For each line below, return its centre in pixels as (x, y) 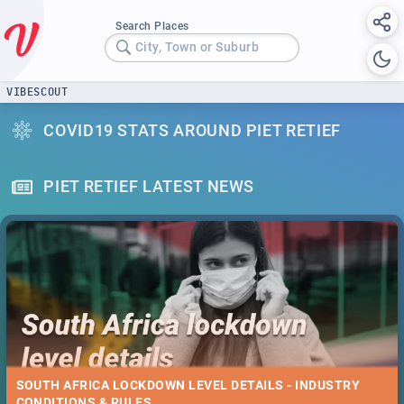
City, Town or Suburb (197, 47)
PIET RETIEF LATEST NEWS (149, 187)
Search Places (152, 26)
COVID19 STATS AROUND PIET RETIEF (192, 130)
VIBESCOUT (37, 92)
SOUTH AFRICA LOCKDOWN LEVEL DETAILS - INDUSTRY (188, 386)
